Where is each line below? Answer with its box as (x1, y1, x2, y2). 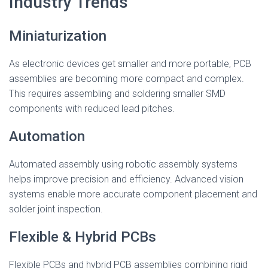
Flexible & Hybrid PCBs (9, 229, 156, 245)
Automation (9, 128, 85, 145)
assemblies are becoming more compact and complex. (9, 73, 244, 84)
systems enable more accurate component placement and (9, 188, 257, 200)
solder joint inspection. (9, 203, 103, 215)
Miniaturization (9, 28, 106, 44)
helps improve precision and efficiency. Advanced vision (9, 173, 243, 185)
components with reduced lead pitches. (9, 103, 175, 114)
